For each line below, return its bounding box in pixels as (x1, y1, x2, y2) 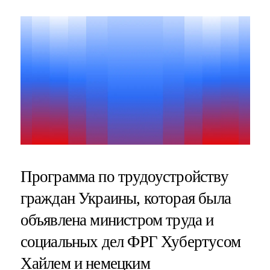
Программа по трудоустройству (20, 168, 228, 186)
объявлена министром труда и (20, 211, 214, 230)
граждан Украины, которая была (20, 189, 231, 208)
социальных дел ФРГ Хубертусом (20, 233, 240, 251)
